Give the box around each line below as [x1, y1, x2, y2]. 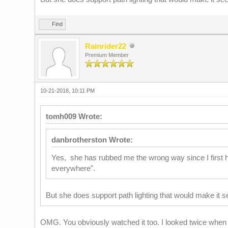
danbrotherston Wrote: [51, 135, 133, 144]
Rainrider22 [84, 42, 126, 50]
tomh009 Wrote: [45, 112, 102, 121]
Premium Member [84, 52, 129, 58]
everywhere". [51, 164, 95, 173]
